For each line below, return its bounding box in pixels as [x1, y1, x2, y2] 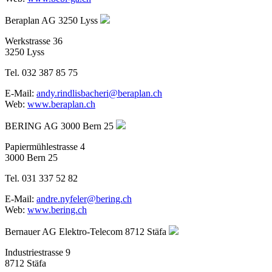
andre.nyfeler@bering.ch [36, 193, 132, 204]
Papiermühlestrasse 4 [5, 141, 85, 152]
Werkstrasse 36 [5, 35, 63, 46]
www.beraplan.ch [27, 98, 95, 109]
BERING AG [5, 120, 58, 131]
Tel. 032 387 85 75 [5, 67, 78, 78]
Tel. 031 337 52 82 [5, 172, 78, 183]
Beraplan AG [5, 15, 56, 25]
